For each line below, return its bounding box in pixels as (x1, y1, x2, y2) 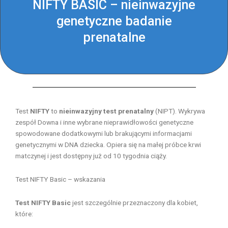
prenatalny (118, 107, 154, 115)
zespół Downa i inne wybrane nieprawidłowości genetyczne (15, 118, 193, 126)
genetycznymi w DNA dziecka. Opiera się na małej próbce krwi (15, 140, 201, 149)
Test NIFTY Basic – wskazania (15, 175, 105, 183)
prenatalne (82, 30, 146, 45)
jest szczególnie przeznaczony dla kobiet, (71, 198, 198, 207)
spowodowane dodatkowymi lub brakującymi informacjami (15, 129, 192, 137)
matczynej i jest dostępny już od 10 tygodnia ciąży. (15, 152, 167, 160)
